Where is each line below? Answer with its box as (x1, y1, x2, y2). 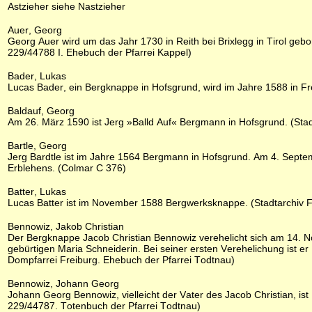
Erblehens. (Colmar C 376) (8, 162, 126, 173)
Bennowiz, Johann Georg (8, 278, 119, 289)
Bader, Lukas (8, 70, 66, 81)
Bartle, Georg (8, 140, 67, 151)
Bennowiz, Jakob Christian (8, 221, 124, 232)
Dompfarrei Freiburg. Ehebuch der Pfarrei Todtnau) (8, 254, 235, 265)
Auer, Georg (8, 24, 62, 36)
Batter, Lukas (8, 186, 66, 197)
